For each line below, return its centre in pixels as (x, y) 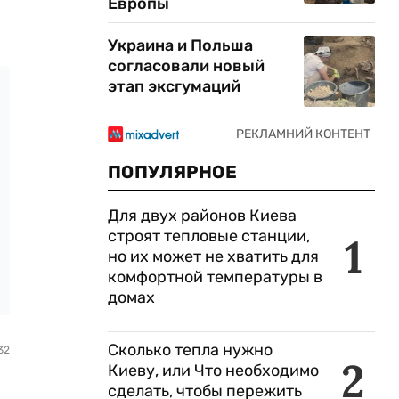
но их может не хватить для (213, 256)
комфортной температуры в (215, 277)
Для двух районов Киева (202, 216)
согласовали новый (186, 66)
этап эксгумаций (174, 86)
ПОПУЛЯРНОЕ (172, 172)
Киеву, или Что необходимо (213, 370)
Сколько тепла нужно (190, 350)
